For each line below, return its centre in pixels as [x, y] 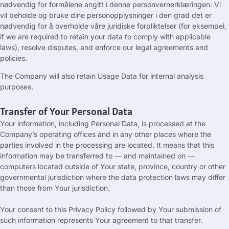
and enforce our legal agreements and [144, 47]
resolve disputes [49, 47]
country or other [199, 166]
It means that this [185, 145]
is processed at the [174, 123]
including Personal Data [98, 123]
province [153, 166]
